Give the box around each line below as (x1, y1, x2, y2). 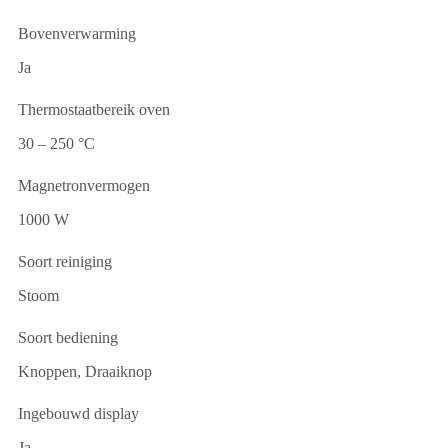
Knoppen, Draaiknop (18, 363, 152, 381)
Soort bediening (18, 329, 118, 347)
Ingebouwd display (18, 405, 139, 423)
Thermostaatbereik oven (18, 101, 170, 119)
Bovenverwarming (18, 25, 136, 43)
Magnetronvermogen (18, 177, 150, 195)
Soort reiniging (18, 253, 112, 271)
